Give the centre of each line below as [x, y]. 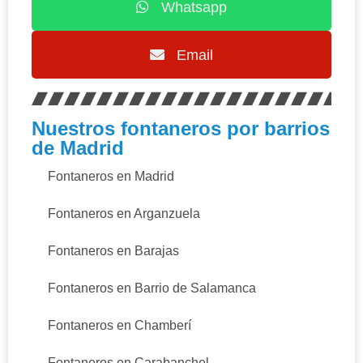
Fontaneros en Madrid [111, 177]
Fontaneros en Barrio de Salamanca [152, 288]
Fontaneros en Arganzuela [124, 214]
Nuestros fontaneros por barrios [181, 129]
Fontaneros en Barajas [113, 251]
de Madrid [78, 148]
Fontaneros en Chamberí [120, 326]
